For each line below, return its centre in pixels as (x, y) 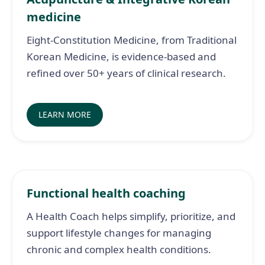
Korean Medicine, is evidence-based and (121, 56)
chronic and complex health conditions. (119, 249)
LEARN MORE (65, 114)
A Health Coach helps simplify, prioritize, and (131, 216)
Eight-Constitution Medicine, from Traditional (132, 40)
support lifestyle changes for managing (119, 233)
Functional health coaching (106, 193)
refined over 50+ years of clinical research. (126, 73)
